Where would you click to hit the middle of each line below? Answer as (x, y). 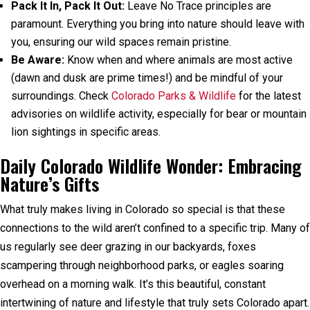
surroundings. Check (61, 95)
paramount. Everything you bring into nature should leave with (158, 24)
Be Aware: (38, 60)
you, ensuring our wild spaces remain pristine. (121, 42)
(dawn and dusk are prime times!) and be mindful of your (147, 77)
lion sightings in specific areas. (86, 131)
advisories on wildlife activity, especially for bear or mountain (159, 113)
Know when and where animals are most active (179, 60)
